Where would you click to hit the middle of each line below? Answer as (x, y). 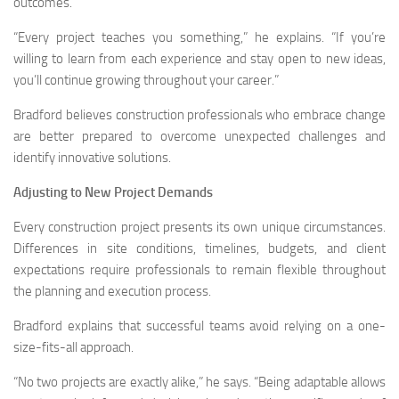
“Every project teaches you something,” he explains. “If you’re (199, 37)
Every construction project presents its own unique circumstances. (199, 227)
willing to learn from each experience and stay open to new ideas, (199, 59)
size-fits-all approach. (73, 347)
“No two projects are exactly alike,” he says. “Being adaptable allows (199, 382)
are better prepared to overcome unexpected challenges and (199, 136)
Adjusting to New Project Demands (113, 192)
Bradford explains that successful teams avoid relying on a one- (199, 326)
